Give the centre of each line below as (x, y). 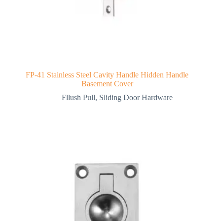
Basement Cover (107, 84)
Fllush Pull (78, 98)
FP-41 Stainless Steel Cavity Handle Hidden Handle (107, 75)
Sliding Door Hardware (136, 98)
